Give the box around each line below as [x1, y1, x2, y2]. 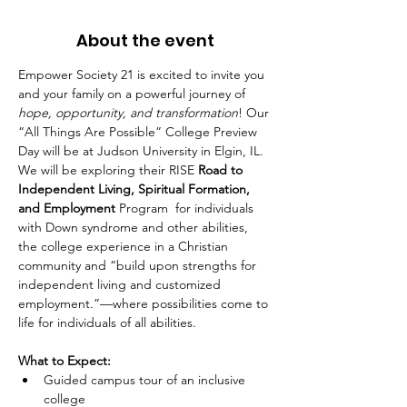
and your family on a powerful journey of [18, 84, 249, 102]
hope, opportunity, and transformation [18, 104, 238, 121]
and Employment [18, 199, 119, 216]
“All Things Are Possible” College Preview [18, 123, 261, 140]
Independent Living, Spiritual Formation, [18, 180, 253, 197]
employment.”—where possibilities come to [18, 294, 272, 312]
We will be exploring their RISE [18, 161, 198, 178]
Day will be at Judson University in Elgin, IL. [18, 142, 267, 159]
